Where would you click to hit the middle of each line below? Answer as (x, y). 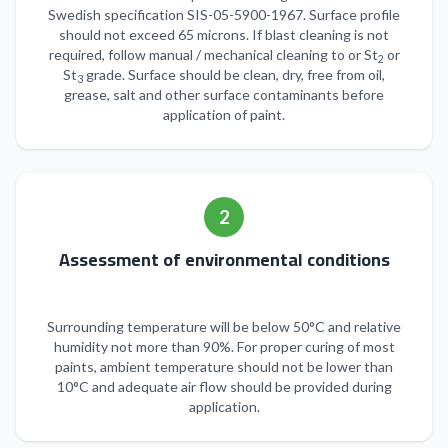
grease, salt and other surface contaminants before (224, 95)
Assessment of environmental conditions (224, 260)
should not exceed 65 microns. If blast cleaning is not (224, 35)
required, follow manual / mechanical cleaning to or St (213, 55)
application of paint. (224, 115)
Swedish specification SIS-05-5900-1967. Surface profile (224, 15)
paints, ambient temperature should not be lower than (224, 367)
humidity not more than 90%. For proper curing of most (224, 347)
